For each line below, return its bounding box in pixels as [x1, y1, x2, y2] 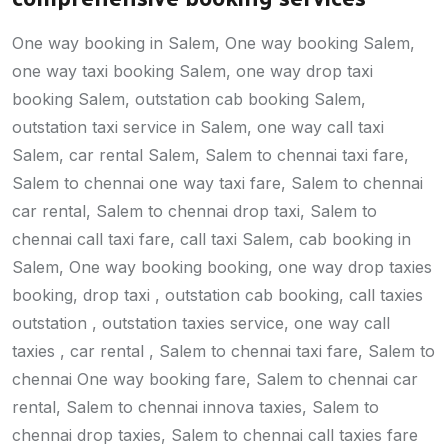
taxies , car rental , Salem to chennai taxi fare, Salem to [12, 341, 435, 362]
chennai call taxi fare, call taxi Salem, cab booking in [12, 229, 411, 250]
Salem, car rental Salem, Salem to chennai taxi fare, [12, 145, 409, 166]
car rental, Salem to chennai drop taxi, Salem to [12, 201, 377, 222]
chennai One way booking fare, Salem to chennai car [12, 369, 418, 390]
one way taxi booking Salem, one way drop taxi [12, 61, 373, 82]
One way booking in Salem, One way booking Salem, [12, 33, 415, 54]
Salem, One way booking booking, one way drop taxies [12, 257, 432, 278]
